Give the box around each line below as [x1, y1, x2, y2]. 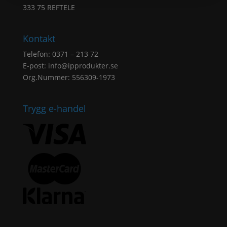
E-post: [22, 60, 48, 70]
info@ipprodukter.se [48, 60, 118, 70]
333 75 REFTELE [22, 2, 75, 12]
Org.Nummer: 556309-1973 [22, 72, 115, 82]
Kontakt [22, 32, 55, 45]
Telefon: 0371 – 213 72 [22, 49, 98, 59]
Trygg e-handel [22, 102, 86, 115]
